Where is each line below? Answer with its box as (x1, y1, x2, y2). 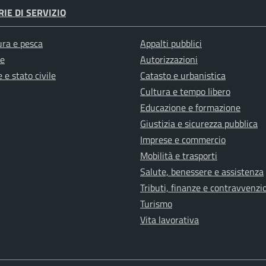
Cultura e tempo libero (140, 84, 230, 99)
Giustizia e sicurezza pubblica (140, 116, 258, 131)
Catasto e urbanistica (140, 68, 226, 83)
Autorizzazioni (140, 52, 198, 67)
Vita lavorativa (140, 213, 199, 227)
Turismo (140, 197, 172, 211)
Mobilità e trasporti (140, 148, 217, 163)
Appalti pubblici (140, 36, 202, 51)
